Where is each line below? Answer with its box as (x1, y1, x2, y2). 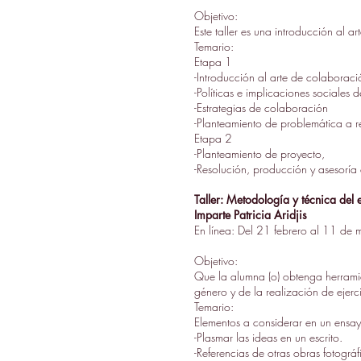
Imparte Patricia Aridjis (194, 207, 307, 222)
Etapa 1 (194, 54, 232, 69)
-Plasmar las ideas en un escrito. (194, 330, 342, 345)
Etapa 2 (194, 131, 232, 146)
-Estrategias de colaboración (194, 100, 331, 115)
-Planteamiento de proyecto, (194, 146, 328, 161)
